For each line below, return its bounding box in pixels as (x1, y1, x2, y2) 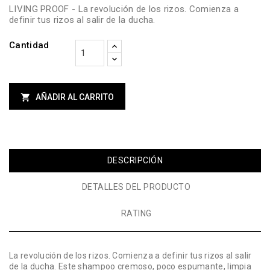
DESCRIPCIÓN (107, 155, 163, 166)
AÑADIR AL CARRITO (36, 92, 114, 102)
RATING (121, 209, 152, 219)
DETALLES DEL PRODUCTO (81, 182, 191, 192)
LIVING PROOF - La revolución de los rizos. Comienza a (9, 4, 239, 15)
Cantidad (9, 40, 49, 51)
